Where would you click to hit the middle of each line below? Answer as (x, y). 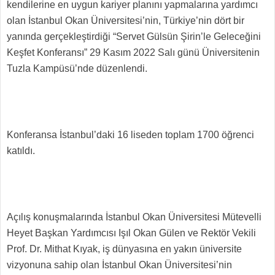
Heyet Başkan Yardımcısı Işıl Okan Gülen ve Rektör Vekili (131, 233)
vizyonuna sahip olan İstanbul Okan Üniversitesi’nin (119, 265)
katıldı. (21, 151)
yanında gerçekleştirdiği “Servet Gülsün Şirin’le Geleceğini (134, 37)
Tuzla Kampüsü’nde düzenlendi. (78, 69)
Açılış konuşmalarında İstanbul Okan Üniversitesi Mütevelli (134, 217)
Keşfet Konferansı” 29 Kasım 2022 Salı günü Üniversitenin (133, 53)
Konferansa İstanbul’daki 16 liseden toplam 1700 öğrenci (130, 135)
